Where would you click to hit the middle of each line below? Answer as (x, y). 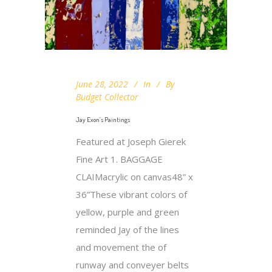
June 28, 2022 (102, 84)
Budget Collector (107, 97)
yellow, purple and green (127, 212)
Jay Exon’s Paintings (103, 119)
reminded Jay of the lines (127, 229)
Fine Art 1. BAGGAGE (119, 159)
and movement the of (121, 247)
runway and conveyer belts (132, 264)
